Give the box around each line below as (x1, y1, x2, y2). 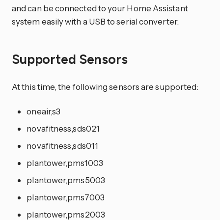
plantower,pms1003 (27, 157, 103, 168)
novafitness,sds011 (27, 140, 98, 151)
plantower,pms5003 (27, 174, 105, 185)
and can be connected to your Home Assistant (12, 2, 188, 13)
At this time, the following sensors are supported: (12, 81, 199, 92)
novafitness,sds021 (27, 123, 100, 134)
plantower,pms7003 (27, 192, 105, 202)
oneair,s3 (27, 106, 61, 116)
